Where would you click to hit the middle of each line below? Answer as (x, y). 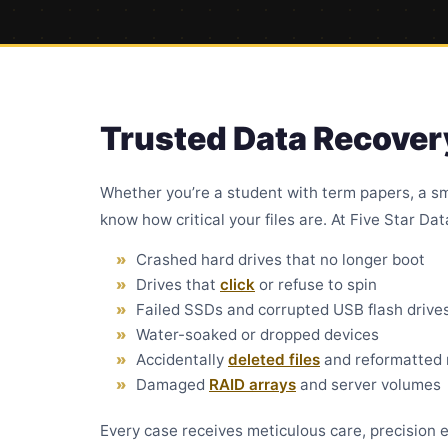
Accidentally (182, 359)
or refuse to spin (316, 284)
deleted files (274, 359)
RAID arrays (252, 384)
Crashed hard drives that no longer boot (280, 259)
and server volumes (368, 384)
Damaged (172, 384)
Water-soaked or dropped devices (257, 334)
